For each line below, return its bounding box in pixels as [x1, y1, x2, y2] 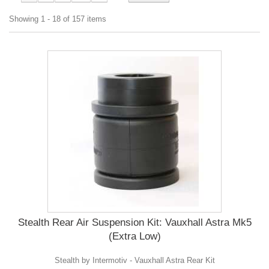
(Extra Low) [108, 230, 161, 242]
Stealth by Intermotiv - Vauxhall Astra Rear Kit [54, 255, 215, 265]
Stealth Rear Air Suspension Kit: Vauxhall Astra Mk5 [17, 216, 252, 228]
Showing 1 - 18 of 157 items [9, 14, 106, 23]
